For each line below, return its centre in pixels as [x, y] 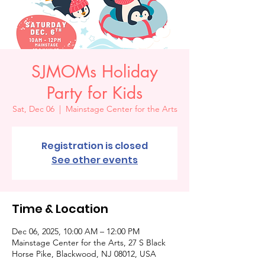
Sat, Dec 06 [33, 109]
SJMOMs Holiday [95, 71]
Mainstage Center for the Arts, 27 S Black [89, 242]
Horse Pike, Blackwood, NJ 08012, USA [84, 253]
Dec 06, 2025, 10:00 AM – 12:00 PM [76, 231]
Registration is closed [95, 146]
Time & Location [60, 209]
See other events [95, 160]
